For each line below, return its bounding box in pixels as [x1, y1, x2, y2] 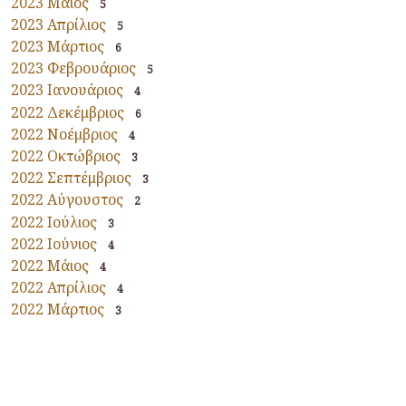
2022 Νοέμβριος [11, 123, 118, 144]
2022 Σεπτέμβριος [11, 168, 131, 188]
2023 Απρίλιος [11, 14, 106, 34]
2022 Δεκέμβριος [11, 101, 124, 122]
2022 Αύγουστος [11, 189, 123, 210]
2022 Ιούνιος [11, 233, 97, 254]
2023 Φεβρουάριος [11, 58, 136, 79]
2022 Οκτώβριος [11, 146, 121, 167]
